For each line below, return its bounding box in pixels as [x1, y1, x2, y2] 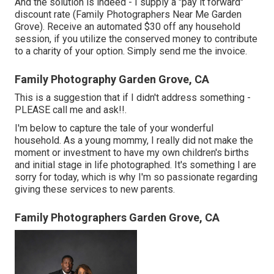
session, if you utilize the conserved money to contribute [15, 32, 257, 45]
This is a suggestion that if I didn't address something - [15, 91, 251, 103]
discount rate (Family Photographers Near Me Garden [15, 8, 242, 20]
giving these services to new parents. [15, 183, 175, 195]
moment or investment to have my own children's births [15, 146, 249, 158]
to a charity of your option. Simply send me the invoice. [15, 45, 247, 57]
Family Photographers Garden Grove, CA [15, 210, 220, 224]
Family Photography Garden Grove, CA [15, 72, 209, 86]
